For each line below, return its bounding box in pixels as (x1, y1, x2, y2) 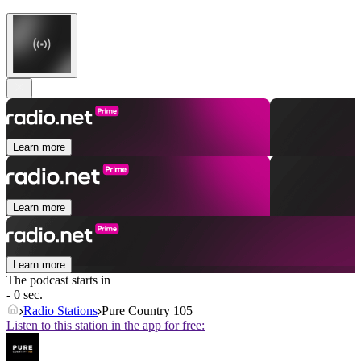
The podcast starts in (6, 273, 110, 288)
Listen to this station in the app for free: (6, 318, 205, 333)
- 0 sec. (6, 288, 43, 302)
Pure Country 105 (102, 304, 193, 318)
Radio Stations (23, 304, 98, 318)
